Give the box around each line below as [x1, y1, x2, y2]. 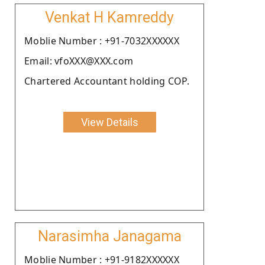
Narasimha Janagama [37, 227, 182, 245]
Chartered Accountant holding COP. [24, 74, 189, 88]
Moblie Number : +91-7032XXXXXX [24, 34, 179, 47]
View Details [80, 115, 138, 128]
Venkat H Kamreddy [45, 8, 174, 26]
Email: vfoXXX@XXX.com [24, 54, 134, 67]
